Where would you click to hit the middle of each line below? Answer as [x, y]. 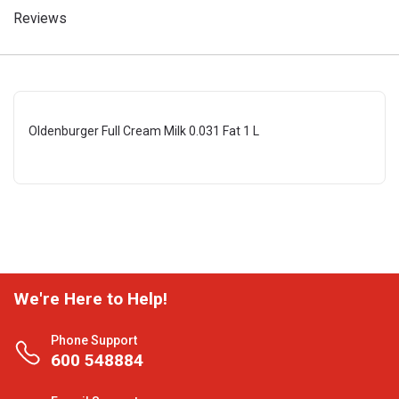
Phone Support [94, 340]
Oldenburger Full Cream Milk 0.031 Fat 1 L [144, 131]
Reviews [40, 18]
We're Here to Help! [90, 299]
